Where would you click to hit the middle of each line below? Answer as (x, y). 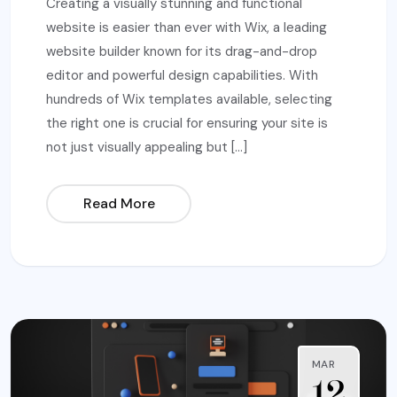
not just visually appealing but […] (147, 147)
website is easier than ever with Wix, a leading (187, 27)
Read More (119, 204)
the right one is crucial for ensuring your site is (187, 123)
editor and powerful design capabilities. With (182, 75)
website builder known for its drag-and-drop (182, 51)
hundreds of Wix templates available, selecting (189, 99)
